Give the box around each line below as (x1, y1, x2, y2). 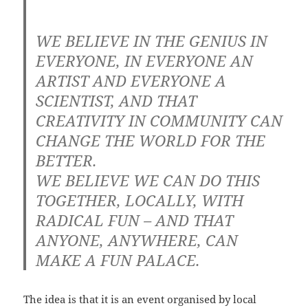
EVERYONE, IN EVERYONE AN (36, 50, 254, 71)
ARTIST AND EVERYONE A (36, 70, 227, 91)
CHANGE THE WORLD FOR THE (36, 130, 266, 151)
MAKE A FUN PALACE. (36, 250, 201, 271)
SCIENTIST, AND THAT (36, 90, 197, 111)
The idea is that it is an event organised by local (23, 292, 257, 307)
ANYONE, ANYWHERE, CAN (36, 230, 239, 251)
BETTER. (36, 150, 98, 171)
